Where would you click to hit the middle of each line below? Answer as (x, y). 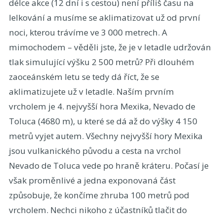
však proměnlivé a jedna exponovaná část (92, 181)
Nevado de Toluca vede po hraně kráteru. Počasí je (109, 166)
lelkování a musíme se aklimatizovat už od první (104, 18)
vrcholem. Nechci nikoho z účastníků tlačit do (98, 210)
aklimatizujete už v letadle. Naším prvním (91, 92)
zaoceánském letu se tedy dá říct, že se (84, 77)
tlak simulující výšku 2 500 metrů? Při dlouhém (101, 62)
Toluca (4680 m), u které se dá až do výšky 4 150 (103, 121)
